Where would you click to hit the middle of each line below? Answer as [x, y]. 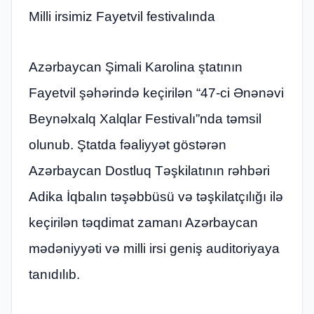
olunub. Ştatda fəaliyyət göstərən [128, 144]
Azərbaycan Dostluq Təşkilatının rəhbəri [149, 170]
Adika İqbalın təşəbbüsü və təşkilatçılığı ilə [156, 196]
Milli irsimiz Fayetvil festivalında [122, 17]
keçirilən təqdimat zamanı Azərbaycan [143, 222]
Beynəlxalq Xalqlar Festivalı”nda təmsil [145, 118]
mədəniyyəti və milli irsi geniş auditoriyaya [154, 248]
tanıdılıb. [54, 274]
